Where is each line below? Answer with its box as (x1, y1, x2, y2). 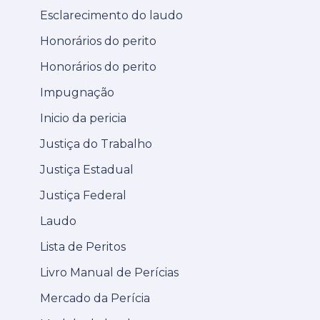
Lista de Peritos (40, 239, 126, 254)
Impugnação (40, 85, 114, 99)
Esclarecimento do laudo (40, 8, 183, 22)
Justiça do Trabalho (40, 136, 152, 151)
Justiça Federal (40, 188, 126, 202)
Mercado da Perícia (40, 291, 150, 305)
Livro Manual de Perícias (40, 265, 179, 279)
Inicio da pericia (40, 111, 126, 125)
